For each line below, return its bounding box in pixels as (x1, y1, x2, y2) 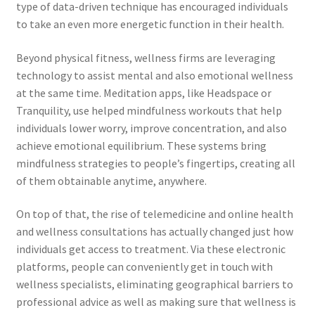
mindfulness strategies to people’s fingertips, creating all (15, 155, 295, 170)
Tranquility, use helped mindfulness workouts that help (15, 103, 282, 117)
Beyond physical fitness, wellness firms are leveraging (15, 50, 276, 65)
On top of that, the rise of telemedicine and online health (15, 207, 293, 221)
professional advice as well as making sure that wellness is (15, 295, 296, 309)
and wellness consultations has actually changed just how (15, 224, 293, 239)
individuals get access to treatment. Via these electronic (15, 242, 285, 257)
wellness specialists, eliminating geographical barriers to (15, 277, 293, 292)
